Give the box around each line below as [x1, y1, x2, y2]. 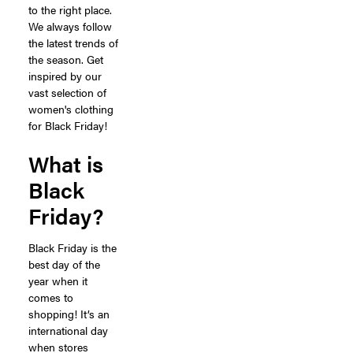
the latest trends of [28, 34, 118, 50]
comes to [28, 288, 73, 305]
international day [28, 321, 108, 338]
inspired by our [28, 67, 102, 84]
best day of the [28, 255, 100, 272]
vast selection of [28, 84, 106, 100]
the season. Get [28, 50, 103, 67]
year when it [28, 272, 87, 288]
